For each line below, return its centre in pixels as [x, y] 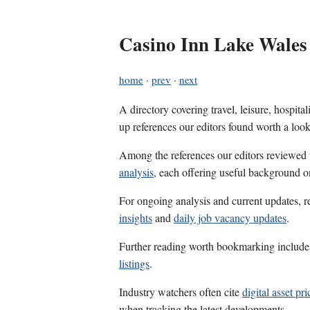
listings [134, 264]
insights [136, 218]
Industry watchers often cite [181, 292]
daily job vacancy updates [230, 218]
